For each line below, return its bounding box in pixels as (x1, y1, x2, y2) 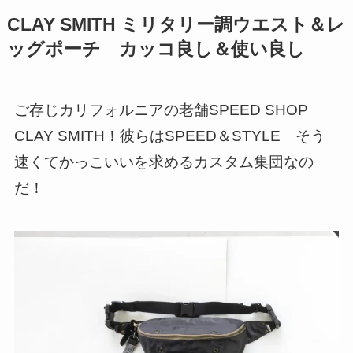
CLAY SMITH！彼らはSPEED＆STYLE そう (13, 128, 325, 145)
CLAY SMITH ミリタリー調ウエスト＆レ (6, 14, 345, 35)
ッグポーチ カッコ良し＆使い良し (6, 39, 305, 59)
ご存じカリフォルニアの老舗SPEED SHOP (13, 102, 323, 119)
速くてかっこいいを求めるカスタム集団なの (13, 154, 314, 171)
